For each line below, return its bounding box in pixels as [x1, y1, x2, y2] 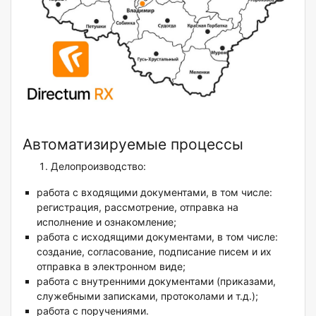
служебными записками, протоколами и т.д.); [37, 289, 258, 302]
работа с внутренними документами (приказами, [37, 274, 276, 287]
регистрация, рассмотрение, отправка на [37, 200, 238, 213]
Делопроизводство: [51, 159, 146, 172]
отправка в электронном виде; [37, 260, 186, 272]
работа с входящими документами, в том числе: [37, 186, 272, 198]
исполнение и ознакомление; [37, 215, 176, 228]
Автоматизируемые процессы [23, 135, 243, 153]
